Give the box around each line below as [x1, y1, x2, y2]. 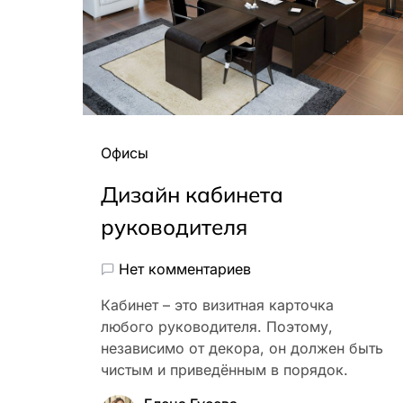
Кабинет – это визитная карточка [101, 296, 334, 315]
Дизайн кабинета [101, 181, 283, 209]
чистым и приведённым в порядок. [101, 361, 348, 380]
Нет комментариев [119, 260, 251, 279]
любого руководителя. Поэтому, [101, 318, 333, 336]
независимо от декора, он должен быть [101, 339, 383, 358]
